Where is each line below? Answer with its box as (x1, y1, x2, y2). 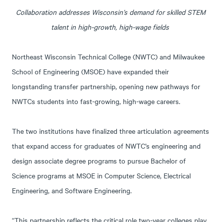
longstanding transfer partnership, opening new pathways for (12, 81, 201, 91)
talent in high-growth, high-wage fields (51, 21, 171, 32)
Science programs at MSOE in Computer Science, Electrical (12, 170, 191, 180)
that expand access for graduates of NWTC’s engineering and (12, 140, 201, 151)
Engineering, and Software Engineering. (12, 185, 132, 195)
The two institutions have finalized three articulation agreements (12, 125, 210, 136)
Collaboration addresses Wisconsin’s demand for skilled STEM (16, 6, 206, 17)
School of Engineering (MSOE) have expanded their (12, 66, 169, 76)
